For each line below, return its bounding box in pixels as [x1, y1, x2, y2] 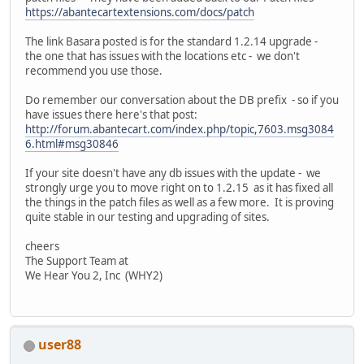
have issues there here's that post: [25, 106, 200, 122]
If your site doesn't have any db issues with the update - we [25, 165, 321, 180]
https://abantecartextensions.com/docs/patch [25, 4, 254, 19]
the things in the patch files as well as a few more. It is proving [25, 194, 334, 210]
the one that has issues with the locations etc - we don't [25, 48, 300, 63]
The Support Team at [25, 253, 128, 268]
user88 [38, 335, 81, 353]
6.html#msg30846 [25, 136, 119, 151]
